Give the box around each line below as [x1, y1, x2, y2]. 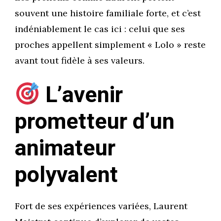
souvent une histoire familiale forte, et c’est [15, 7, 201, 19]
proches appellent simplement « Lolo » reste [15, 39, 206, 51]
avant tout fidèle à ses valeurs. [15, 55, 145, 67]
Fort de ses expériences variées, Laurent [15, 200, 187, 212]
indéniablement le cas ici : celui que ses [15, 23, 185, 35]
